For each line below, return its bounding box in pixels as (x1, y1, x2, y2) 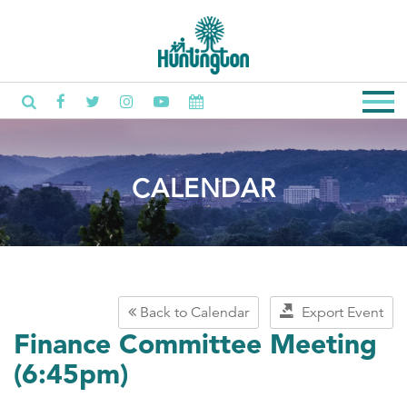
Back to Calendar (136, 303, 249, 322)
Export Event (294, 303, 383, 322)
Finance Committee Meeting (14, 326, 377, 361)
